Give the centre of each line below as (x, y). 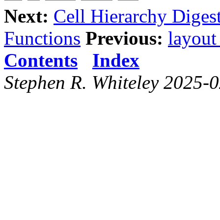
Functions (42, 38)
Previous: (124, 38)
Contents (41, 60)
